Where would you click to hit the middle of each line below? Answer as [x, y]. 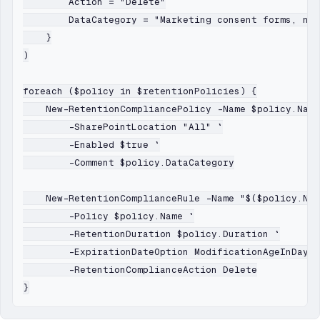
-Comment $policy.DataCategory [129, 163]
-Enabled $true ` [91, 145]
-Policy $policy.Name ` [109, 216]
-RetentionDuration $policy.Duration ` [151, 234]
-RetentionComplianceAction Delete [140, 270]
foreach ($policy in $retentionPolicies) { [140, 91]
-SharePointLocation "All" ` [123, 127]
